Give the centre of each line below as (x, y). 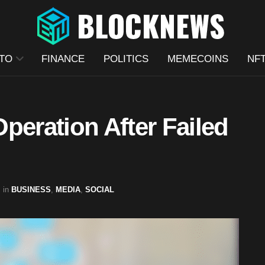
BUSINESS (31, 189)
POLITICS (126, 59)
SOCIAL (100, 189)
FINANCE (63, 59)
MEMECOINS (198, 59)
